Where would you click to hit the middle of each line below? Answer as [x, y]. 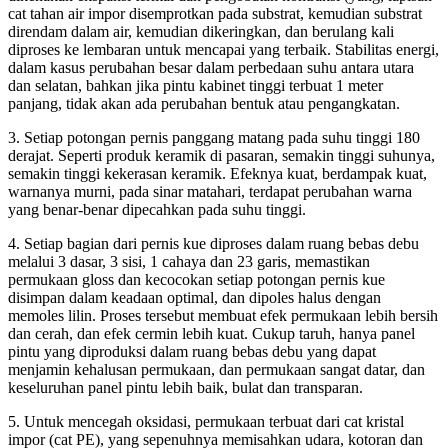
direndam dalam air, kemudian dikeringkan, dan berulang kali [201, 31]
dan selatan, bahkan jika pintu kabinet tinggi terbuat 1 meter [195, 85]
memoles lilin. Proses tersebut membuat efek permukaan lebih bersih [223, 315]
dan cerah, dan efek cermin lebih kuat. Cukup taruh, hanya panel [211, 333]
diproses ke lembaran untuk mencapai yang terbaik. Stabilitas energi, [223, 49]
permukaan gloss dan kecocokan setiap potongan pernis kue [196, 279]
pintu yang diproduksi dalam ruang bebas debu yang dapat [192, 351]
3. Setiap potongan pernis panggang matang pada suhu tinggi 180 [214, 137]
